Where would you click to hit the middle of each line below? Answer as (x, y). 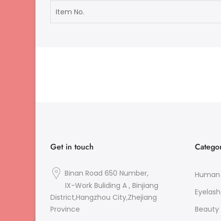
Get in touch (72, 147)
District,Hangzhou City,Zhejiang (104, 198)
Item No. (70, 12)
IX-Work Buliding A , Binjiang (112, 186)
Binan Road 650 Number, (107, 173)
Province (65, 209)
